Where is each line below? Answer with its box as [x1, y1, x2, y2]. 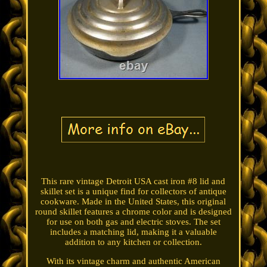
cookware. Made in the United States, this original [41, 197, 226, 207]
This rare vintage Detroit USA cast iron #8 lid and [41, 176, 226, 187]
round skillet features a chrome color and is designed [35, 207, 232, 217]
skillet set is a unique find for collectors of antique [40, 187, 226, 197]
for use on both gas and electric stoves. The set [46, 217, 221, 227]
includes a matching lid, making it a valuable [49, 227, 217, 237]
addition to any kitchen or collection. [64, 237, 202, 247]
